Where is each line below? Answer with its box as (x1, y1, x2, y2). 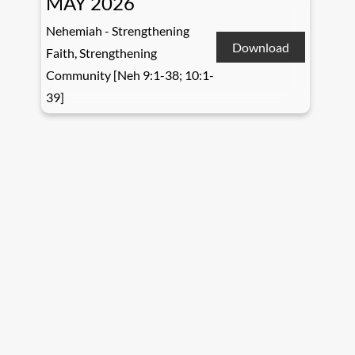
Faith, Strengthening (46, 45, 158, 61)
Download (232, 39, 290, 55)
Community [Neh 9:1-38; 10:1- (46, 67, 215, 83)
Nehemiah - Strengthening (46, 23, 190, 39)
